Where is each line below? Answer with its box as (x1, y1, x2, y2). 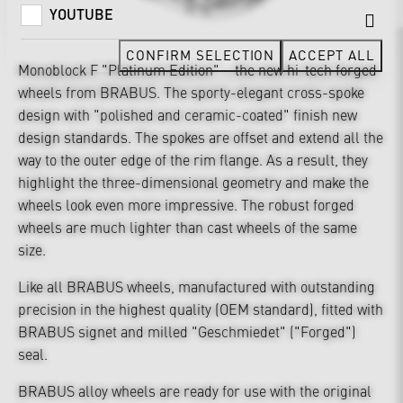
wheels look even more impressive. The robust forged (18, 193, 354, 214)
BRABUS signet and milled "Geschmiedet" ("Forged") (18, 320, 356, 341)
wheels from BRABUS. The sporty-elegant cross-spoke (18, 81, 364, 102)
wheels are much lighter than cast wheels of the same (18, 216, 357, 237)
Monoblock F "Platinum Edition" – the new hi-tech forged (18, 58, 377, 79)
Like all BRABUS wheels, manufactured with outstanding (18, 275, 375, 296)
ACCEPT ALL (289, 45, 375, 64)
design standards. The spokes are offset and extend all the (18, 126, 383, 147)
